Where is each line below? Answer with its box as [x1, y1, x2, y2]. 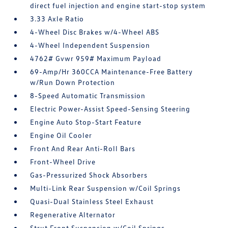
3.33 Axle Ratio [30, 14, 84, 23]
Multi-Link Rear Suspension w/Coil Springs [30, 184, 181, 192]
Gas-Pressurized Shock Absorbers [30, 170, 148, 179]
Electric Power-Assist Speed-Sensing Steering [30, 104, 191, 113]
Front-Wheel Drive [30, 157, 96, 166]
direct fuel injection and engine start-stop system [30, 1, 206, 10]
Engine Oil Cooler [30, 131, 93, 139]
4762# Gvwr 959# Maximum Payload [30, 54, 162, 63]
